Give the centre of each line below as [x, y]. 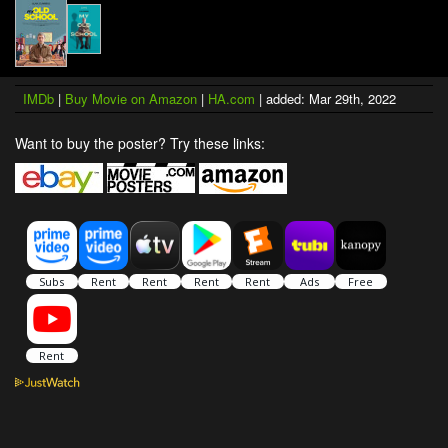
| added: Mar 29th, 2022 [325, 98]
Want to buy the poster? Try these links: [140, 142]
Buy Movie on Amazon [131, 98]
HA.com [231, 98]
